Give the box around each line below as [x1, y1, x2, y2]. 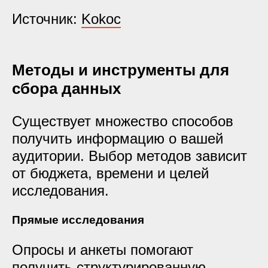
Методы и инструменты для [12, 61, 229, 79]
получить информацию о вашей [12, 130, 223, 147]
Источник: [12, 11, 81, 27]
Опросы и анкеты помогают [12, 242, 193, 258]
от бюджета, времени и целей [12, 165, 209, 181]
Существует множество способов [12, 113, 233, 129]
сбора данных [12, 80, 121, 98]
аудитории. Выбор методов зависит [12, 148, 247, 164]
